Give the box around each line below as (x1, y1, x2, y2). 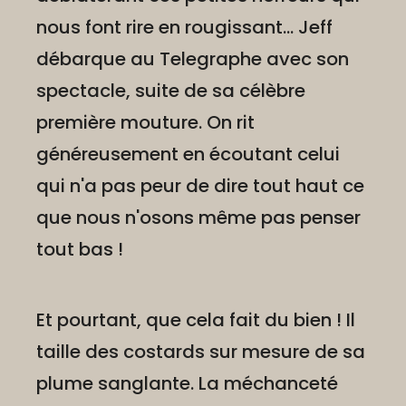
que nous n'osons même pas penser (36, 205, 361, 231)
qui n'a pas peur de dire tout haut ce (36, 173, 364, 199)
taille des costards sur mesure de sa (36, 339, 365, 365)
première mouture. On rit (36, 110, 255, 136)
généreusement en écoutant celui (36, 141, 340, 168)
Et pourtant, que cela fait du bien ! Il (36, 307, 355, 333)
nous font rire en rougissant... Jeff (36, 14, 333, 41)
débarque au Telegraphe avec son (36, 46, 349, 72)
